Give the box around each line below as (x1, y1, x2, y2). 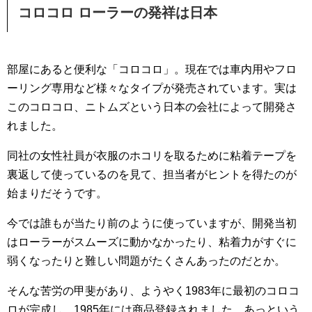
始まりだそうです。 (7, 187, 107, 199)
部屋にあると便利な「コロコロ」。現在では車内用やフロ (7, 63, 297, 75)
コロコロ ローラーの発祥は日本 (18, 5, 217, 20)
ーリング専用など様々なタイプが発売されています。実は (7, 82, 297, 94)
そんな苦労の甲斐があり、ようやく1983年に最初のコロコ (7, 285, 299, 297)
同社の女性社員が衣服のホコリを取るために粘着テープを (7, 150, 297, 162)
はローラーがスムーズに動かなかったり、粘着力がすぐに (7, 236, 297, 248)
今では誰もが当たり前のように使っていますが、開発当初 (7, 217, 297, 229)
